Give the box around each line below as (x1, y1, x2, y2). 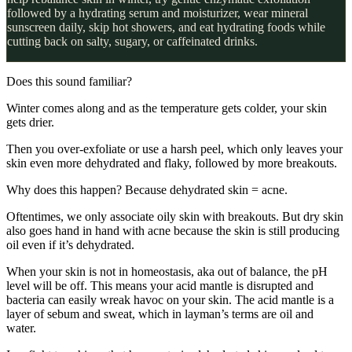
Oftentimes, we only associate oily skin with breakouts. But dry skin (6, 209, 343, 223)
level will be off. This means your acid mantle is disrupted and (6, 278, 313, 292)
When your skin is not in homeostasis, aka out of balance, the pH (6, 264, 328, 278)
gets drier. (6, 115, 57, 129)
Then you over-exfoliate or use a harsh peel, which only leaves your (6, 141, 343, 156)
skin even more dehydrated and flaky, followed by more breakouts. (6, 156, 340, 170)
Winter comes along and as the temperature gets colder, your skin (6, 101, 327, 115)
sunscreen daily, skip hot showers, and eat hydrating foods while (7, 20, 325, 34)
